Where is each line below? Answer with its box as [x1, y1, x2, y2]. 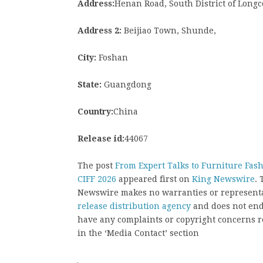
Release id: [77, 133, 124, 143]
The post [77, 160, 115, 170]
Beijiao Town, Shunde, [122, 25, 216, 35]
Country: [77, 106, 113, 116]
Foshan [96, 52, 128, 62]
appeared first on [116, 174, 192, 184]
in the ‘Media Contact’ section [77, 228, 199, 238]
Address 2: [77, 25, 122, 35]
